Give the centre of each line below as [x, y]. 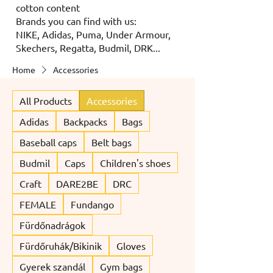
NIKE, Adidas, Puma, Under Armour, [93, 34]
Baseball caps [48, 142]
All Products [46, 100]
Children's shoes [135, 162]
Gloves [131, 245]
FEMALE [38, 204]
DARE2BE [77, 183]
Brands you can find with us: [76, 20]
